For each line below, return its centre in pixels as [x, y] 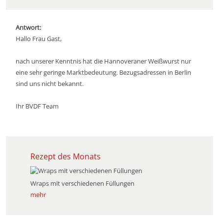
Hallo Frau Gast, [39, 39]
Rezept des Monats [66, 156]
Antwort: [28, 27]
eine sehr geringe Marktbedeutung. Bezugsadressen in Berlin [103, 72]
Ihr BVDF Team [37, 106]
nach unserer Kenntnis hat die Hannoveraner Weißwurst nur [103, 61]
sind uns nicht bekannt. [50, 84]
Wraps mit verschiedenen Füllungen [82, 183]
